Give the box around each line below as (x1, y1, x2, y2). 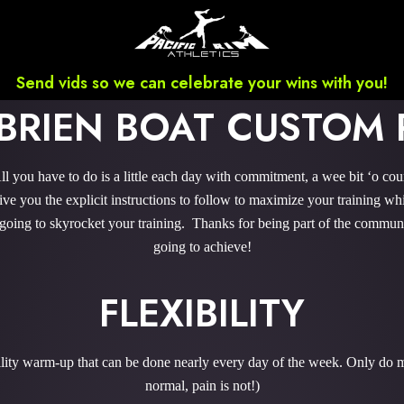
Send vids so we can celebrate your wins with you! (16, 71, 388, 95)
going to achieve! (152, 239, 252, 254)
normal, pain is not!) (144, 378, 260, 393)
